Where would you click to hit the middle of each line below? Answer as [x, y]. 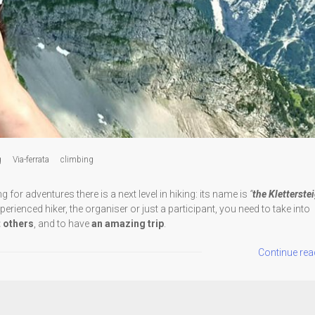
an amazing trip [128, 223]
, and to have [63, 223]
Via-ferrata [31, 159]
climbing [77, 159]
